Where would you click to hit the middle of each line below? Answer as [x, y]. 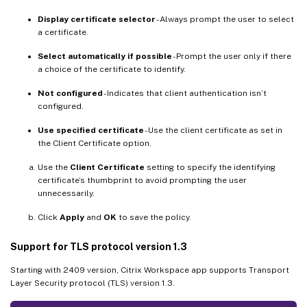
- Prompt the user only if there [232, 56]
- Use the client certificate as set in [213, 130]
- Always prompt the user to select [225, 19]
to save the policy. [154, 217]
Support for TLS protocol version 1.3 [99, 246]
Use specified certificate [91, 130]
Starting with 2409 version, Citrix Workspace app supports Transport [150, 270]
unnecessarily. [66, 193]
